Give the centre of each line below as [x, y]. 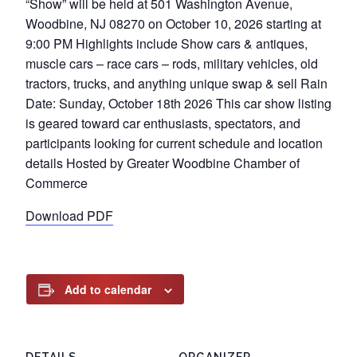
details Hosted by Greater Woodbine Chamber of [163, 163]
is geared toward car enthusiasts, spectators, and [163, 123]
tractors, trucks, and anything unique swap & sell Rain [177, 83]
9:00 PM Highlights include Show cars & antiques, [167, 43]
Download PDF [69, 216]
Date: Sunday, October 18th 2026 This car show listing [178, 103]
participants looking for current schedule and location [174, 143]
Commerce [57, 183]
